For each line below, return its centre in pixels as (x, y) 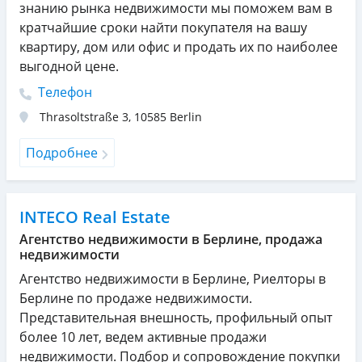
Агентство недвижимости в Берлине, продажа (171, 240)
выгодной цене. (69, 67)
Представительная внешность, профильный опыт (176, 318)
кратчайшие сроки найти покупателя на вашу (163, 28)
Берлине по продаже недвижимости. (136, 299)
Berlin (186, 117)
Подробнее (62, 153)
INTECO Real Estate (95, 217)
